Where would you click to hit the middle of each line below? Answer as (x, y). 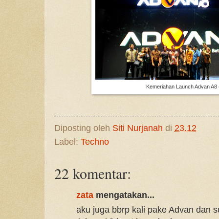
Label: (67, 142)
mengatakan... (124, 195)
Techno (95, 142)
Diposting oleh (83, 128)
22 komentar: (93, 173)
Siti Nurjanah (138, 128)
